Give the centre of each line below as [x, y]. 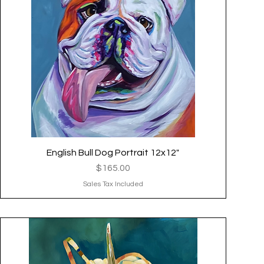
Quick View [113, 152]
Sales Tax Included [113, 184]
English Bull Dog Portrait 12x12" [113, 153]
